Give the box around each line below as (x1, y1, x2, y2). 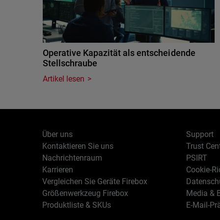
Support (186, 129, 214, 139)
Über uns (42, 129, 73, 139)
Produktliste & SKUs (42, 200, 111, 210)
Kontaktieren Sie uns (42, 141, 114, 151)
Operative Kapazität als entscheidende (43, 47, 195, 58)
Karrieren (42, 165, 74, 174)
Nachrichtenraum (42, 153, 103, 163)
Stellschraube (43, 57, 98, 68)
